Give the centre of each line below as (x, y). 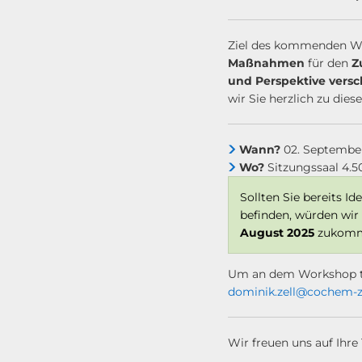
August (262, 233)
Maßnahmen (266, 63)
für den (328, 63)
